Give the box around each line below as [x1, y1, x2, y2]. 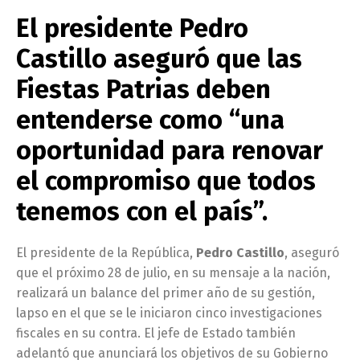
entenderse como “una [16, 104, 284, 135]
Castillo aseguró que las [16, 43, 302, 74]
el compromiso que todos [16, 165, 316, 196]
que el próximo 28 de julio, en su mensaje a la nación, [16, 264, 330, 280]
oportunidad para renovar [16, 134, 323, 166]
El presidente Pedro [16, 12, 248, 43]
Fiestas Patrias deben [16, 73, 271, 104]
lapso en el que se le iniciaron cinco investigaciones [16, 305, 322, 321]
